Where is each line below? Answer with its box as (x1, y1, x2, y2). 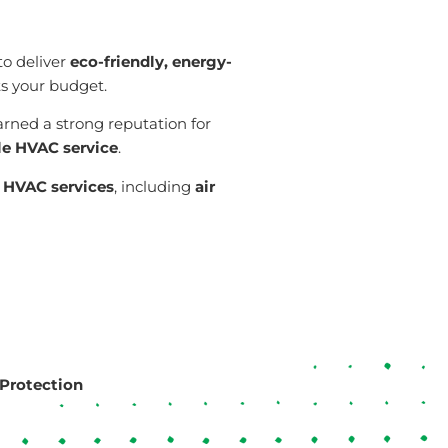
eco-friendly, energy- (70, 51, 232, 71)
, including (114, 176, 195, 196)
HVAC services (3, 176, 114, 196)
